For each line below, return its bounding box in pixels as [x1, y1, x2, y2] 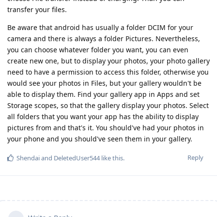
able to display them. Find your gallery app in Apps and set [7, 89, 200, 99]
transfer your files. [7, 4, 67, 14]
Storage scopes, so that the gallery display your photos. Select [7, 100, 209, 110]
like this [100, 153, 123, 162]
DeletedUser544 [54, 153, 100, 162]
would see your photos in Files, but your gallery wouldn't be [7, 78, 201, 88]
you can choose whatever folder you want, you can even [7, 45, 188, 54]
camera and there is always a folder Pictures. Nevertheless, [7, 33, 200, 43]
